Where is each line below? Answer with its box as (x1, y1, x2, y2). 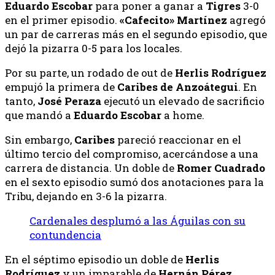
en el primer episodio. (5, 12, 120, 27)
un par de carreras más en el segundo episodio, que (5, 26, 267, 41)
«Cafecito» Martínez (120, 12, 227, 27)
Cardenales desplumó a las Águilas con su (29, 213, 246, 228)
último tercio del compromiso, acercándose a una (5, 146, 258, 161)
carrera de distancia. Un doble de (5, 160, 177, 175)
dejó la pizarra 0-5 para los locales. (5, 41, 182, 55)
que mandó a (5, 107, 74, 122)
